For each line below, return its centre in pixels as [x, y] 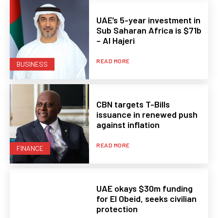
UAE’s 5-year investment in [149, 20]
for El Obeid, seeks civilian [147, 199]
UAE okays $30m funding [145, 189]
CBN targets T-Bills [133, 104]
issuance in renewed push [147, 114]
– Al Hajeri [116, 40]
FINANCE [30, 148]
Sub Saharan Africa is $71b [149, 30]
